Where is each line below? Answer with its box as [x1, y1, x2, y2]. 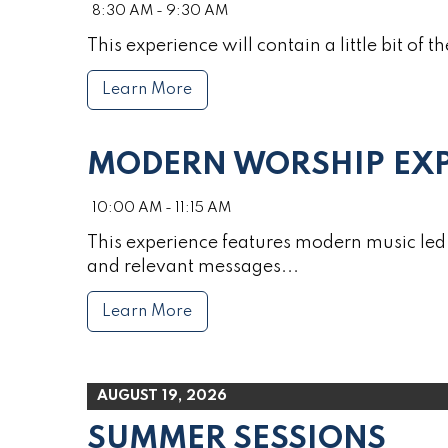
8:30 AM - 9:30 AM [92, 3, 228, 18]
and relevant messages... [87, 258, 299, 277]
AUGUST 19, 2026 [97, 388, 227, 403]
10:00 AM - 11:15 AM [92, 201, 231, 216]
